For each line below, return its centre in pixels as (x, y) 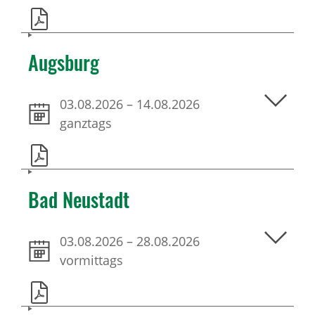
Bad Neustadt (79, 199)
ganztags (86, 123)
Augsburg (64, 63)
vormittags (91, 260)
